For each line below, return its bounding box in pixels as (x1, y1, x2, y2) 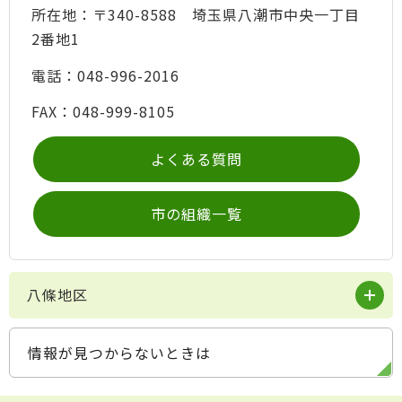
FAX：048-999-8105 (31, 100, 175, 123)
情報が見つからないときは (28, 342, 211, 364)
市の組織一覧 (151, 202, 242, 224)
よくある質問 (151, 147, 242, 170)
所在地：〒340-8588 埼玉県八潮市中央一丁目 (31, 3, 360, 25)
